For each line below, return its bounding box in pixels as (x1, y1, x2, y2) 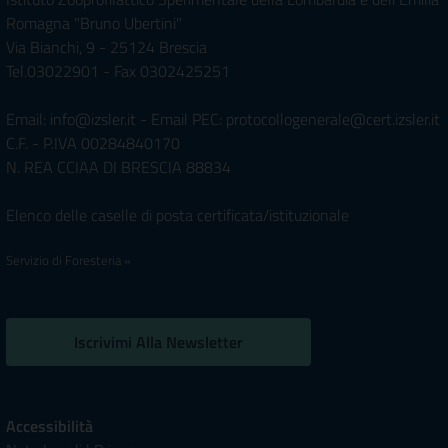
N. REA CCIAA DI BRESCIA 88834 (6, 155, 231, 179)
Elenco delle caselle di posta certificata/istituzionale (6, 203, 349, 227)
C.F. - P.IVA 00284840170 (6, 131, 180, 155)
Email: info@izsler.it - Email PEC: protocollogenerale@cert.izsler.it (6, 107, 440, 131)
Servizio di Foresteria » (6, 250, 131, 270)
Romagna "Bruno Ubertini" (6, 11, 182, 35)
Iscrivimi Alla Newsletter (74, 330, 244, 354)
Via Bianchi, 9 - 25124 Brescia (6, 35, 207, 59)
